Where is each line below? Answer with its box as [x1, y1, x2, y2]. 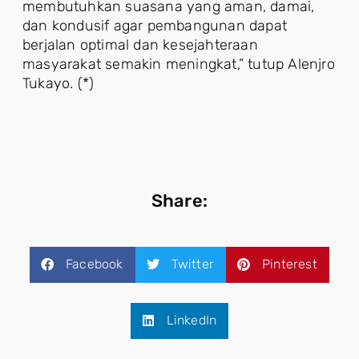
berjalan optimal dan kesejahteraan [22, 35, 258, 54]
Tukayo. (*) [22, 74, 95, 92]
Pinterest [262, 256, 317, 272]
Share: [151, 189, 208, 212]
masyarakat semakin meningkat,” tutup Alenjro [22, 54, 335, 73]
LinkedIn [166, 313, 217, 328]
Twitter [171, 256, 215, 272]
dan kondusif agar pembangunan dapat [22, 16, 288, 34]
